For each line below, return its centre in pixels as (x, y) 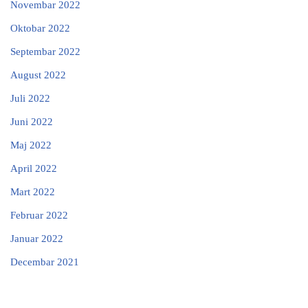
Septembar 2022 (45, 51)
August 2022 (38, 75)
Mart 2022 (33, 191)
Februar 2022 (39, 215)
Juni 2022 (32, 121)
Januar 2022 (37, 238)
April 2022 (34, 168)
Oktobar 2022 (40, 28)
